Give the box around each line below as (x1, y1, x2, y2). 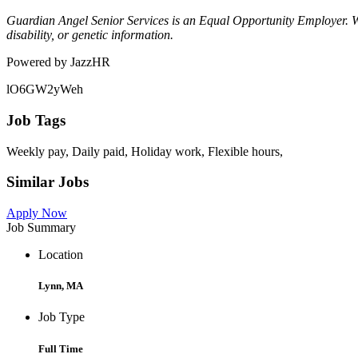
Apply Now (6, 206, 67, 221)
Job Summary (6, 221, 76, 235)
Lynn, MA (38, 280, 83, 292)
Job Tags (6, 111, 66, 129)
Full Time (38, 342, 83, 355)
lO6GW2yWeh (6, 82, 83, 97)
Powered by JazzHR (6, 55, 110, 70)
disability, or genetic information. (6, 28, 173, 42)
